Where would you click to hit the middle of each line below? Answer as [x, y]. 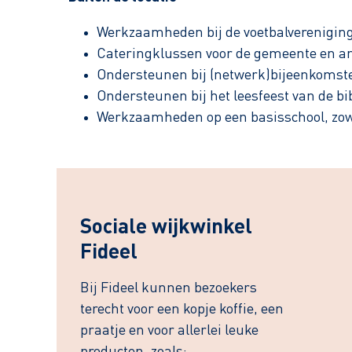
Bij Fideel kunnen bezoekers [169, 288]
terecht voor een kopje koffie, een [182, 310]
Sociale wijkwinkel [166, 228]
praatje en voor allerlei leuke [169, 331]
